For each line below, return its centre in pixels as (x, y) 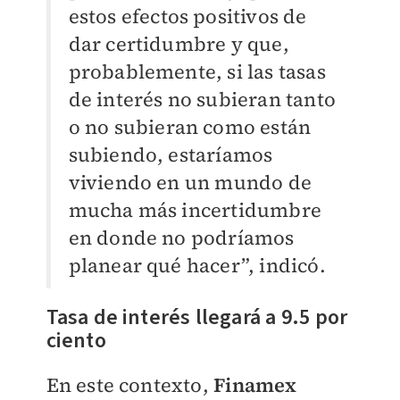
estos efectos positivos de (187, 17)
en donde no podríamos (181, 238)
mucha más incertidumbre (195, 210)
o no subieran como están (190, 127)
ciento (76, 341)
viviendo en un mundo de (190, 183)
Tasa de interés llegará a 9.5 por (197, 318)
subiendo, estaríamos (171, 155)
